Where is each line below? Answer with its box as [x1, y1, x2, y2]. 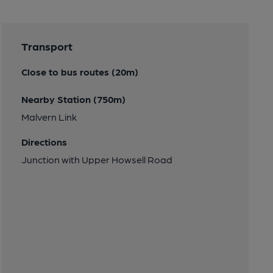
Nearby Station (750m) [21, 93, 126, 105]
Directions [21, 135, 67, 147]
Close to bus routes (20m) [21, 65, 138, 77]
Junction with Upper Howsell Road [21, 153, 172, 165]
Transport [21, 39, 73, 52]
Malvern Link [21, 110, 77, 122]
